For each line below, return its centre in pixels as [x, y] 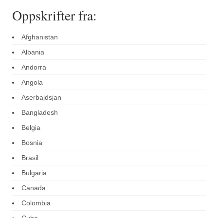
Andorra [34, 67]
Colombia [36, 203]
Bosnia [32, 143]
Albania [33, 52]
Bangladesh [40, 113]
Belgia [31, 128]
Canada [34, 188]
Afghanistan [40, 37]
